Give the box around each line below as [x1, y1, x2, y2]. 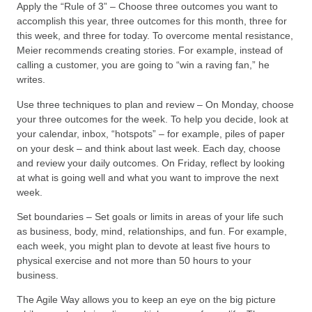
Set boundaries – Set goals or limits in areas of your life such [17, 211, 283, 223]
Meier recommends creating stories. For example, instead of [17, 45, 283, 56]
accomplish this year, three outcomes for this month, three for [17, 15, 287, 27]
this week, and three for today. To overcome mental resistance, [17, 30, 293, 42]
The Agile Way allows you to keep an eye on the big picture [17, 294, 276, 306]
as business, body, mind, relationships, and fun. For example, [17, 226, 287, 237]
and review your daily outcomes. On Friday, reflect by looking [17, 157, 285, 169]
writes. [17, 74, 45, 86]
